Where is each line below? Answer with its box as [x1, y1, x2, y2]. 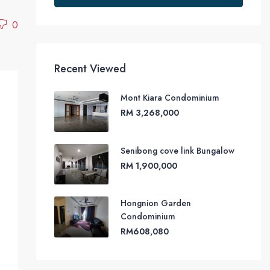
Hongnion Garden [120, 197, 191, 210]
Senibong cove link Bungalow [120, 144, 234, 157]
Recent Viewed [54, 61, 126, 77]
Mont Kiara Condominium [120, 92, 219, 104]
